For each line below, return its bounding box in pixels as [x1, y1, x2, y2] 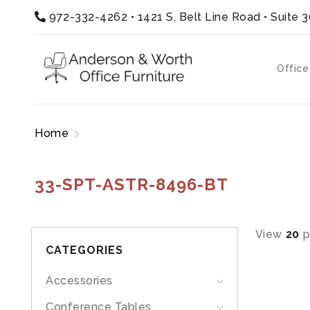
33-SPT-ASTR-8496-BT [35, 174, 228, 194]
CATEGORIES [46, 244, 123, 257]
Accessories [46, 274, 113, 287]
